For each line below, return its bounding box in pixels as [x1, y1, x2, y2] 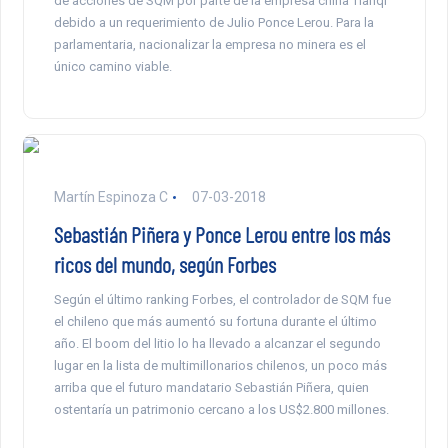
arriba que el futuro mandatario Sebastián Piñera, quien [53, 379, 369, 395]
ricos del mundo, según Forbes [53, 250, 276, 277]
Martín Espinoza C [53, 188, 168, 205]
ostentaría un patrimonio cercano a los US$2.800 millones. [53, 401, 389, 417]
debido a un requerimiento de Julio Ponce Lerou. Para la [53, 14, 374, 30]
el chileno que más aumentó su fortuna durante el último [53, 313, 377, 329]
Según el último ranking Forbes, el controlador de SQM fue [53, 291, 391, 307]
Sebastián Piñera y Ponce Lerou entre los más [53, 220, 390, 247]
